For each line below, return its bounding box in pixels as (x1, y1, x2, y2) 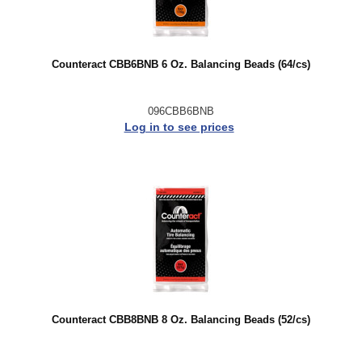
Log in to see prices (124, 120, 234, 133)
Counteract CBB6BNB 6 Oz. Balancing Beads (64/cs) (51, 59, 310, 70)
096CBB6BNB (147, 105, 214, 117)
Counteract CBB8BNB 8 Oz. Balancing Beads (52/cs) (51, 314, 310, 326)
